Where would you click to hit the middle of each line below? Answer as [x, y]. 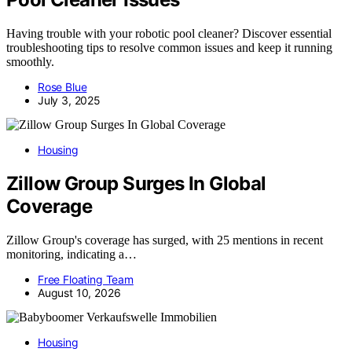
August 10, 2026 [79, 292]
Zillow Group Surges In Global [136, 183]
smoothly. [30, 61]
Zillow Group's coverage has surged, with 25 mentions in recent [165, 240]
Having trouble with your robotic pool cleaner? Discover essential [169, 33]
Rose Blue [62, 86]
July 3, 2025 [69, 100]
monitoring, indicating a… [71, 254]
